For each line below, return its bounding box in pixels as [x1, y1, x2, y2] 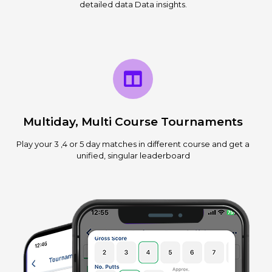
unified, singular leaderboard [76, 150, 190, 160]
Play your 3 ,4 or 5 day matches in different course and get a [16, 138, 250, 149]
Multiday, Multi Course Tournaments [23, 114, 243, 129]
